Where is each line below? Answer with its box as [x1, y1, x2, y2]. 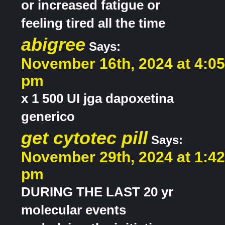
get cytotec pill [21, 128, 148, 149]
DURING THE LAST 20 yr [21, 184, 173, 200]
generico [21, 109, 75, 125]
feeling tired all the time [21, 16, 165, 31]
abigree [21, 34, 85, 55]
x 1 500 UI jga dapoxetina [21, 91, 174, 106]
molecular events [21, 202, 126, 218]
